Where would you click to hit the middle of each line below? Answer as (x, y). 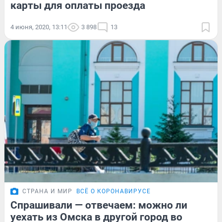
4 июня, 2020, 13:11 (39, 27)
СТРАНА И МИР (47, 192)
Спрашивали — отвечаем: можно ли (99, 205)
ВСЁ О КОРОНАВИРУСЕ (113, 192)
